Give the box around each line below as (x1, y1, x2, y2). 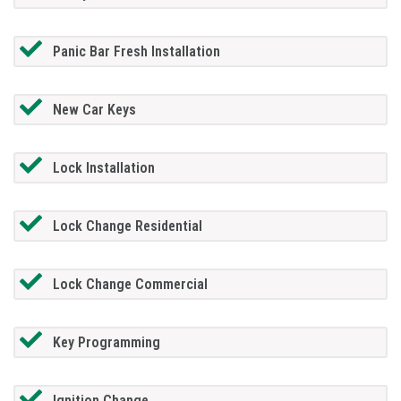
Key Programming (52, 333, 160, 351)
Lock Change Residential (52, 217, 202, 235)
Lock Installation (52, 158, 155, 176)
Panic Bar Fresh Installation (52, 42, 220, 60)
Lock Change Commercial (52, 275, 208, 293)
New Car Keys (52, 100, 136, 118)
